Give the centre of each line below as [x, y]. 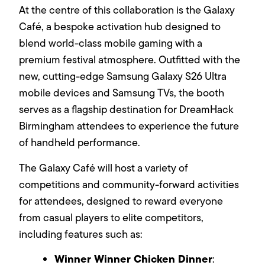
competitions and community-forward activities [129, 184]
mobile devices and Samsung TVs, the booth [122, 93]
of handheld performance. [80, 143]
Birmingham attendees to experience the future [129, 126]
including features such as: [82, 234]
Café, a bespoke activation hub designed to [120, 27]
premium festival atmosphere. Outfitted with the [130, 60]
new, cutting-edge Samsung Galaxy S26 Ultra [123, 77]
